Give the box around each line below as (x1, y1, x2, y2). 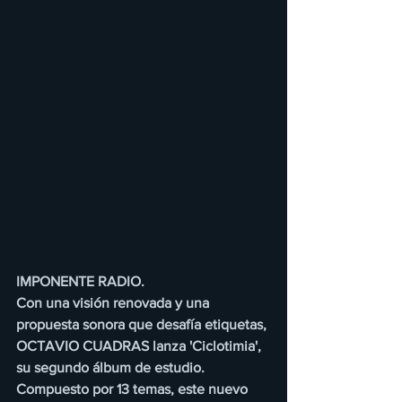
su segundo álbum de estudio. (16, 360, 208, 376)
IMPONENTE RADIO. (16, 274, 144, 290)
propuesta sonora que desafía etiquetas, (16, 317, 270, 333)
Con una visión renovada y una (16, 295, 213, 311)
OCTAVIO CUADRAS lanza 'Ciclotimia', (16, 338, 265, 354)
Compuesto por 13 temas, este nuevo (16, 381, 251, 398)
